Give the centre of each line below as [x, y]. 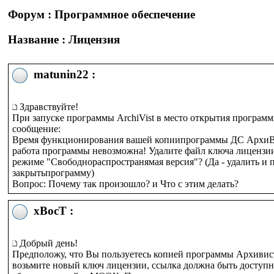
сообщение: [36, 129]
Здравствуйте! [48, 107]
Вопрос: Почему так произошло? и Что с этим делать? [125, 184]
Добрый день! [47, 243]
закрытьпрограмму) [53, 173]
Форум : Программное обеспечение [102, 14]
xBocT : [50, 211]
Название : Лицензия [64, 39]
